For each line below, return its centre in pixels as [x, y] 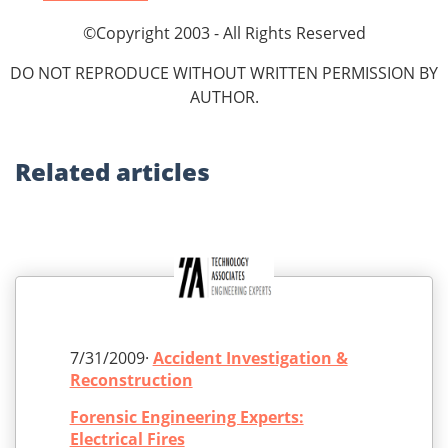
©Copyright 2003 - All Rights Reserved [224, 33]
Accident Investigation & [250, 358]
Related [65, 172]
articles [163, 172]
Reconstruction [131, 380]
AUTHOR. [224, 97]
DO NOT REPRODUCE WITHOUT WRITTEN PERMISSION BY [224, 73]
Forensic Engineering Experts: [186, 417]
